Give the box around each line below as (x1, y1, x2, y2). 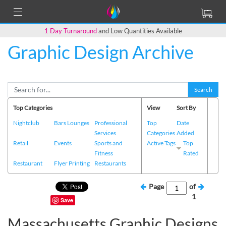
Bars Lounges (53, 119, 89, 127)
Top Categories (13, 103, 52, 111)
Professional (94, 119, 128, 127)
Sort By (177, 103, 196, 111)
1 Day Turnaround (44, 26, 97, 35)
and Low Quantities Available (96, 26, 182, 35)
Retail (13, 139, 28, 147)
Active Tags (147, 139, 176, 147)
